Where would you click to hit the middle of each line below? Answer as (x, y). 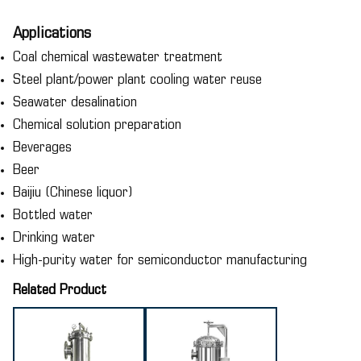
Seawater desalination (75, 103)
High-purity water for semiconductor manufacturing (160, 261)
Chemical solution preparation (97, 125)
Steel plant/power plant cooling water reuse (137, 80)
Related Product (60, 290)
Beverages (42, 148)
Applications (52, 34)
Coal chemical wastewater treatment (118, 58)
